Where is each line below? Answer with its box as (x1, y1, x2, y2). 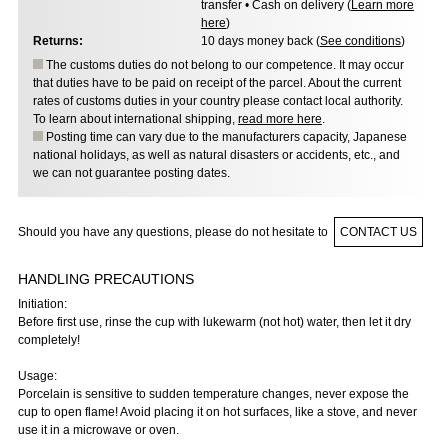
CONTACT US (339, 225, 417, 240)
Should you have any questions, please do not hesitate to (17, 225, 331, 240)
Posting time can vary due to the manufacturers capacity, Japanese (42, 130, 407, 145)
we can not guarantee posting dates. (32, 166, 230, 181)
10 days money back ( (200, 34, 320, 49)
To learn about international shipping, (32, 112, 238, 127)
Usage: (17, 368, 57, 383)
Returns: (32, 34, 83, 49)
